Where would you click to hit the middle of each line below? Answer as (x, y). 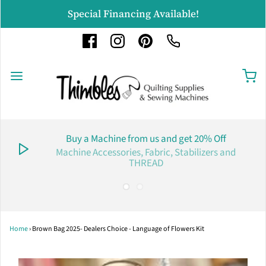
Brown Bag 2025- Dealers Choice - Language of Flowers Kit (118, 229)
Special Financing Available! (133, 14)
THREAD (146, 164)
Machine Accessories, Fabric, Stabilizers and (146, 153)
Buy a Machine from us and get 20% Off (146, 139)
